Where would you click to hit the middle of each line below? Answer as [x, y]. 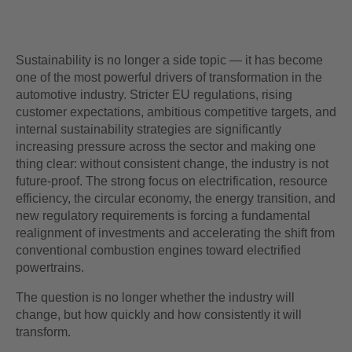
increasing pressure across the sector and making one [166, 147]
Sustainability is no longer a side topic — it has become [169, 60]
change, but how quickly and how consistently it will [159, 315]
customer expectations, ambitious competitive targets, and [176, 112]
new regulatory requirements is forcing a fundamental [163, 216]
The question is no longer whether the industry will [155, 297]
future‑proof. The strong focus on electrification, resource [172, 181]
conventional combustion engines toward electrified [158, 250]
